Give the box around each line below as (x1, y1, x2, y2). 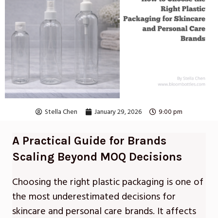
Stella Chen (45, 107, 77, 117)
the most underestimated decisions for (12, 190, 176, 204)
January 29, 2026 (94, 107, 142, 117)
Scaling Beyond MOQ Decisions (12, 150, 182, 164)
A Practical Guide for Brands (12, 134, 166, 148)
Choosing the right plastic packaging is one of (12, 175, 203, 189)
